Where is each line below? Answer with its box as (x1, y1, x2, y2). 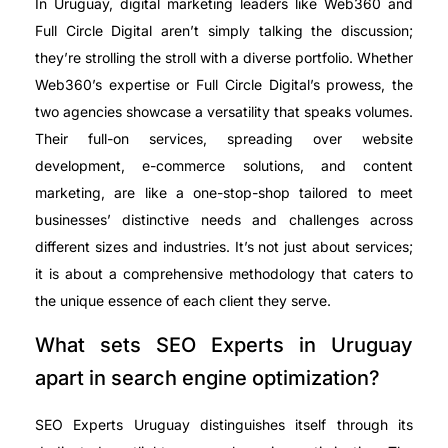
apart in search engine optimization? (35, 365, 380, 390)
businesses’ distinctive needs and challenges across (35, 211, 413, 229)
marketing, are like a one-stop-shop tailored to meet (35, 184, 413, 202)
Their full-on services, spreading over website (35, 130, 413, 148)
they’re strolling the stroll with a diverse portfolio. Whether (35, 49, 413, 67)
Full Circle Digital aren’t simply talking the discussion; (35, 22, 413, 40)
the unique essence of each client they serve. (35, 292, 331, 310)
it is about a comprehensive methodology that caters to (35, 265, 413, 283)
